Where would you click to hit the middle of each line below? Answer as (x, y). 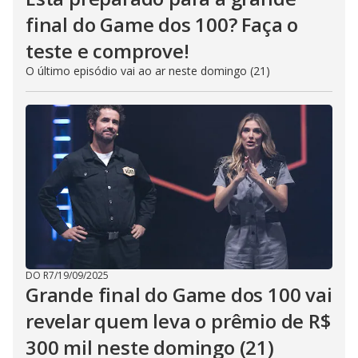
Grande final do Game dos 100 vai (179, 295)
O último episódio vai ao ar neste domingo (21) (148, 71)
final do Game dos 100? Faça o (162, 25)
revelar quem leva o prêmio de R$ (178, 321)
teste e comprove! (107, 51)
